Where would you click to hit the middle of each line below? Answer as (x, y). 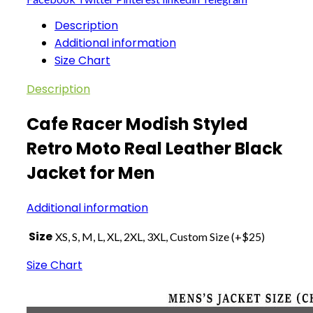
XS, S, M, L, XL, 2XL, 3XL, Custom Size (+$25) (160, 237)
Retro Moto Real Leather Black (154, 149)
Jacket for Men (91, 173)
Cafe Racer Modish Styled (137, 124)
